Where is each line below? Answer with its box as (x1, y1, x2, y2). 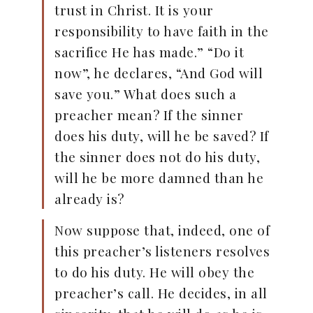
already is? (54, 189, 124, 208)
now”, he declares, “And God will (54, 64, 263, 82)
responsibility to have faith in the (54, 22, 269, 41)
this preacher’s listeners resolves (54, 242, 270, 261)
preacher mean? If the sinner (54, 105, 243, 124)
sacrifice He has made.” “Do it (54, 43, 244, 61)
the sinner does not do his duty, (54, 147, 260, 166)
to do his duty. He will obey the (54, 263, 254, 282)
